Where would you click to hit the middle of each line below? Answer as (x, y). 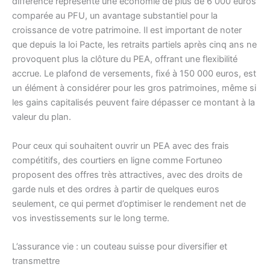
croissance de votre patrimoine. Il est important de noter (127, 30)
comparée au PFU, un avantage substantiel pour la (115, 16)
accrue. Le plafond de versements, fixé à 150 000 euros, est (134, 74)
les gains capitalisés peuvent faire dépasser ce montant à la (133, 103)
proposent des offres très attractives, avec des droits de (127, 174)
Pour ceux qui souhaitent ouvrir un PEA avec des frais (121, 146)
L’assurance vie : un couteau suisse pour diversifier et (120, 247)
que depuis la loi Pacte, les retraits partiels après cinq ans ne (134, 45)
